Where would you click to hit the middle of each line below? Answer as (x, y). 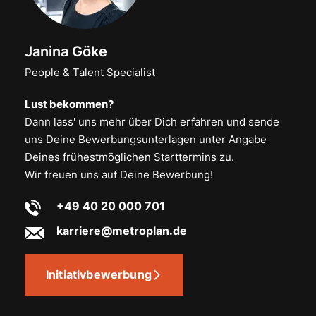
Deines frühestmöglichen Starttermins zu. (129, 157)
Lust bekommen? (72, 104)
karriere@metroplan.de (122, 230)
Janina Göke (66, 51)
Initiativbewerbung (99, 274)
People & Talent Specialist (90, 72)
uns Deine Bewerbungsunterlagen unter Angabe (146, 139)
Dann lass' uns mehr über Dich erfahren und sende (152, 121)
